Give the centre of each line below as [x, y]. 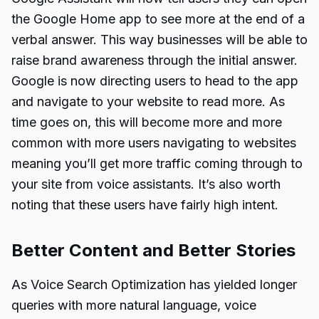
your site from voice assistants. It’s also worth [146, 184]
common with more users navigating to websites [154, 143]
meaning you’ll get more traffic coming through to [157, 163]
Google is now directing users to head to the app [155, 81]
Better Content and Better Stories [153, 250]
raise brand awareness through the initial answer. [155, 60]
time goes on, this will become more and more [147, 122]
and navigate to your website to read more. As [148, 101]
